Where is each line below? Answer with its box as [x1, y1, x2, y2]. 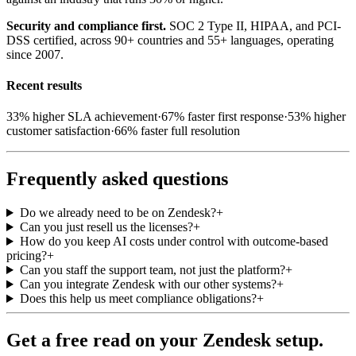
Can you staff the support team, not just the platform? [19, 263, 285, 277]
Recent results [6, 78, 82, 92]
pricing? [6, 249, 47, 263]
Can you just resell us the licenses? [19, 220, 193, 234]
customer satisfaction [6, 124, 110, 138]
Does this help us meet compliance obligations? [19, 292, 257, 306]
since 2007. [6, 47, 64, 61]
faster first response [184, 110, 284, 124]
